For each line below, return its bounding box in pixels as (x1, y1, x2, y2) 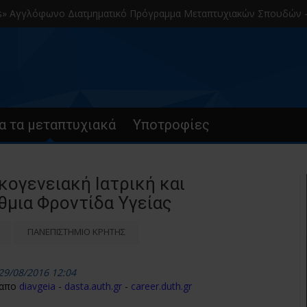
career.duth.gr (131, 280, 192, 293)
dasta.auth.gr (64, 280, 122, 293)
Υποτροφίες (133, 116, 210, 133)
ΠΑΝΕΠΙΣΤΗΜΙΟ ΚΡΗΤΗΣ (27, 225, 125, 238)
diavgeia (19, 280, 56, 293)
